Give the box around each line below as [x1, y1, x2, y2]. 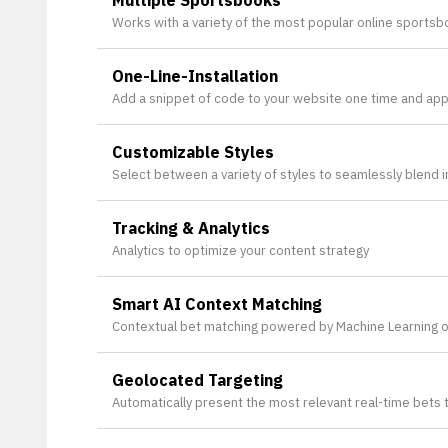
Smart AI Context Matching [112, 294, 322, 314]
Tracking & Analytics [112, 218, 270, 238]
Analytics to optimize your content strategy [112, 242, 369, 259]
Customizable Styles [112, 142, 274, 162]
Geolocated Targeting [112, 370, 283, 390]
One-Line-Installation [112, 66, 278, 86]
